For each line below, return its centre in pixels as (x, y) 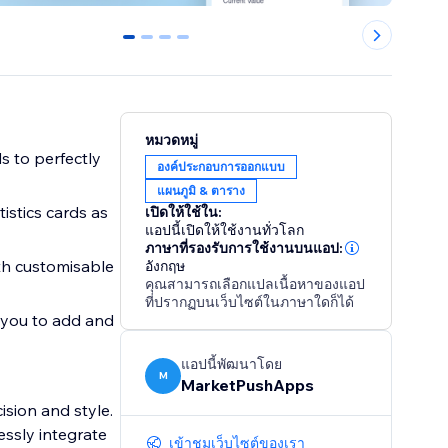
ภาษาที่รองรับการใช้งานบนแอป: (244, 248)
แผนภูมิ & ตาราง (201, 191)
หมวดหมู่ (172, 140)
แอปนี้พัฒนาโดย (232, 364)
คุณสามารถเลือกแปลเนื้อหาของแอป (255, 284)
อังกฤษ (165, 266)
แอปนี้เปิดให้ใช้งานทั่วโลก (225, 230)
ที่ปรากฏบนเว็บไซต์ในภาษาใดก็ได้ (250, 302)
